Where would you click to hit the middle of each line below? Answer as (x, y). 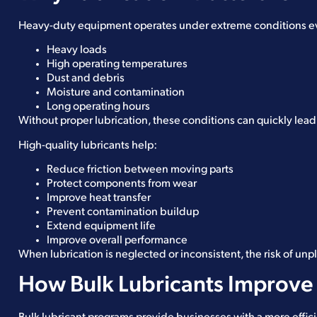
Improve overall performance (117, 241)
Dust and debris (86, 79)
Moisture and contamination (116, 93)
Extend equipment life (101, 227)
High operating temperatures (117, 65)
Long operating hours (98, 107)
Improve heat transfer (99, 198)
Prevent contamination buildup (123, 213)
